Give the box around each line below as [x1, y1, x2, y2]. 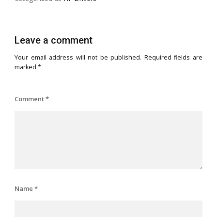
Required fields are [144, 53, 203, 62]
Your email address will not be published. [15, 53, 142, 62]
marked [15, 62, 38, 71]
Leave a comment [15, 34, 93, 46]
